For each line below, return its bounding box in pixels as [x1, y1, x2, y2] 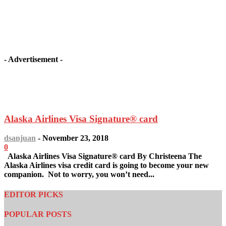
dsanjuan [4, 134, 36, 143]
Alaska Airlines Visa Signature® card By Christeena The [4, 152, 202, 161]
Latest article [4, 75, 48, 84]
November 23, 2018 [42, 134, 108, 143]
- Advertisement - [4, 55, 63, 64]
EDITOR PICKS [4, 190, 63, 199]
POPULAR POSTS [4, 209, 72, 218]
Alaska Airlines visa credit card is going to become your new [4, 161, 209, 170]
